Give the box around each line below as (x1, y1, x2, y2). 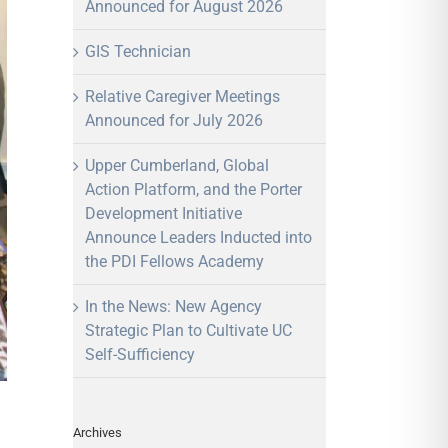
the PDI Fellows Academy (85, 252, 264, 272)
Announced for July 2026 (85, 111, 263, 131)
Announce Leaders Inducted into (85, 228, 312, 248)
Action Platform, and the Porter (85, 180, 302, 200)
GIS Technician (85, 42, 191, 62)
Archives (73, 425, 122, 441)
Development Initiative (85, 204, 242, 224)
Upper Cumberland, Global (85, 156, 269, 176)
